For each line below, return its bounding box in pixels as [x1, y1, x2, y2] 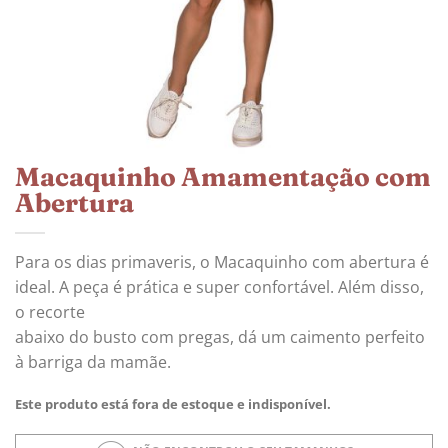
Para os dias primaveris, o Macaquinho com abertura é [15, 250, 429, 273]
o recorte [15, 300, 85, 323]
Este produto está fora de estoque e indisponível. [15, 394, 331, 413]
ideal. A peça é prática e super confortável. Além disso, [15, 275, 424, 298]
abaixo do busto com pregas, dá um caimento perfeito [15, 325, 425, 348]
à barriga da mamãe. [15, 350, 171, 373]
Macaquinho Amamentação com [15, 160, 431, 193]
